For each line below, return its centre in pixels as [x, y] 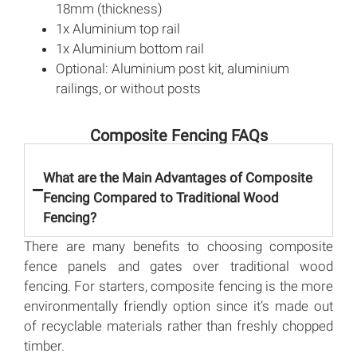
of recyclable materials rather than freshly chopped [178, 326]
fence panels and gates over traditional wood [178, 267]
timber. [44, 346]
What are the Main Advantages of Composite [178, 178]
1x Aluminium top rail [118, 29]
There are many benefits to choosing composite [178, 247]
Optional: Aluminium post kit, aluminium [173, 69]
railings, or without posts [128, 89]
